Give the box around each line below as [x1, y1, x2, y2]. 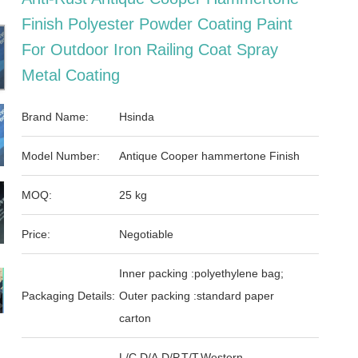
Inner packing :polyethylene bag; [119, 267, 284, 280]
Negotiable [119, 228, 174, 241]
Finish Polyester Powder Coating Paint [22, 15, 293, 33]
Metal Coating [22, 66, 121, 84]
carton [119, 312, 152, 324]
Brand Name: [22, 110, 89, 123]
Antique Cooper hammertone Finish [119, 149, 300, 162]
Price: [22, 228, 51, 241]
